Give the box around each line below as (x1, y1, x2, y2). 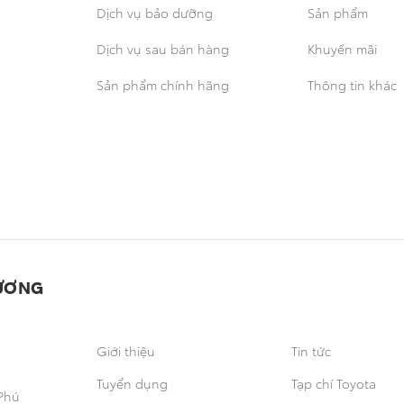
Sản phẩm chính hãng (96, 76, 229, 95)
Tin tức (291, 342, 331, 361)
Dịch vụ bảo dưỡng (96, 4, 213, 23)
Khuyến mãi (308, 40, 377, 59)
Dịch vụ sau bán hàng (96, 40, 229, 59)
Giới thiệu (96, 342, 155, 361)
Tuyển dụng (96, 374, 168, 393)
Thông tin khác (308, 76, 397, 95)
